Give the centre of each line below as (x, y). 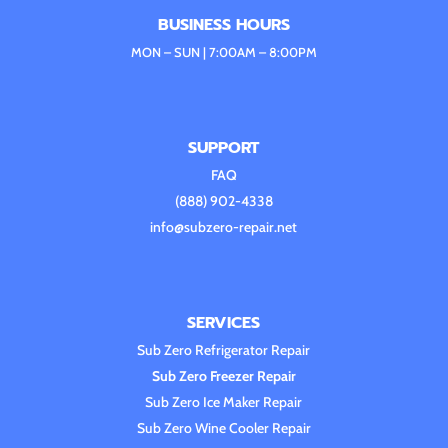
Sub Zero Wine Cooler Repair (223, 428)
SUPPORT (224, 147)
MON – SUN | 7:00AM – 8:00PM (223, 52)
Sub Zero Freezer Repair (223, 376)
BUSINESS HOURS (223, 25)
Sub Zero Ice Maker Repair (224, 402)
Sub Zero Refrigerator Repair (224, 350)
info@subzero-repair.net (224, 226)
